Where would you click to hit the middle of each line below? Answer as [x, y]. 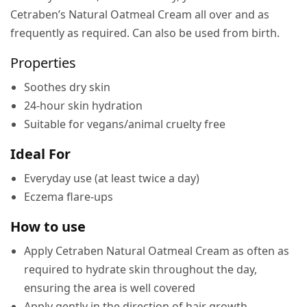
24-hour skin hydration [83, 106]
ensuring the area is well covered [110, 288]
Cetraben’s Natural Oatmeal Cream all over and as [140, 14]
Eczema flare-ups [69, 197]
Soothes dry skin [67, 87]
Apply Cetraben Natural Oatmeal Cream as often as [157, 251]
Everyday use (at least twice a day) [112, 178]
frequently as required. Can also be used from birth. [145, 33]
